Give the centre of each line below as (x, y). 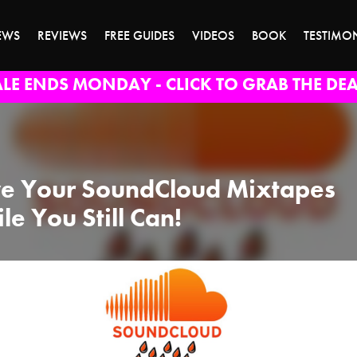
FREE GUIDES (139, 36)
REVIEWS (62, 36)
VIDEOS (213, 36)
